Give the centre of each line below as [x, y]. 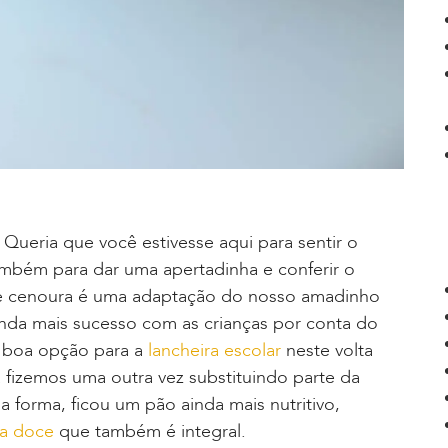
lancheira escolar [214, 351]
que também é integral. [150, 432]
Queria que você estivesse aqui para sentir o [181, 243]
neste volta [327, 351]
